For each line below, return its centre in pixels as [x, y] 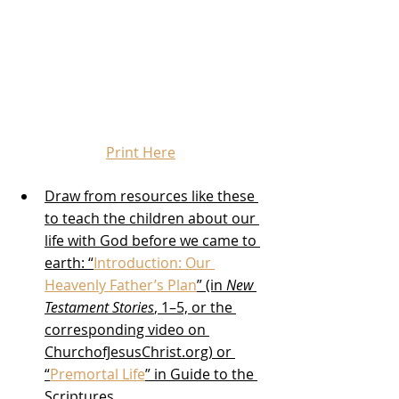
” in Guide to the [201, 374]
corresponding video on [127, 329]
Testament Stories [99, 307]
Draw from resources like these [151, 195]
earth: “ [69, 262]
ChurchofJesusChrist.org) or [140, 351]
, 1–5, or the [195, 307]
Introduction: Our [154, 262]
